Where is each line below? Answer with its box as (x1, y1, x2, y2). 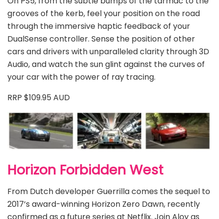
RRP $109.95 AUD (7, 91, 70, 103)
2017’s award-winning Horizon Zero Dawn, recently (7, 198, 200, 210)
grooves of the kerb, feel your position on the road (7, 7, 200, 19)
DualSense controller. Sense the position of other (7, 33, 195, 44)
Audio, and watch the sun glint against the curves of (7, 58, 205, 70)
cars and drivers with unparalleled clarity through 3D (7, 45, 209, 57)
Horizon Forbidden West (7, 160, 163, 179)
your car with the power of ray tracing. (7, 71, 155, 83)
